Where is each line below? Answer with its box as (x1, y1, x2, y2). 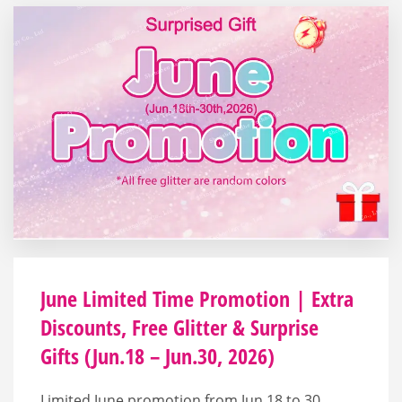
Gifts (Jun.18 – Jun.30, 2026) (40, 341, 275, 371)
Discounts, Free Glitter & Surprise (40, 312, 319, 342)
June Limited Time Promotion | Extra (40, 284, 354, 313)
